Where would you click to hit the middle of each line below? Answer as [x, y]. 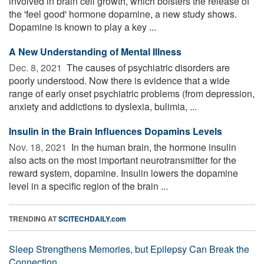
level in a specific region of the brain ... [88, 186]
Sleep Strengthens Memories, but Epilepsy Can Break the [129, 249]
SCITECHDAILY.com [92, 218]
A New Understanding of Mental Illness [95, 51]
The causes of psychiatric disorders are [147, 67]
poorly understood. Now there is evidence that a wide [119, 80]
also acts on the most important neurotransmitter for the [123, 160]
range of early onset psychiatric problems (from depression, [132, 93]
